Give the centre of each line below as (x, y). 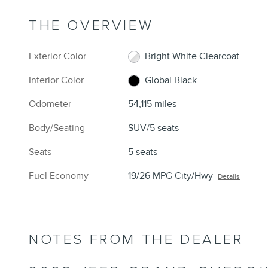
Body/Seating (57, 128)
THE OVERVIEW (91, 25)
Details (229, 176)
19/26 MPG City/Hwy (171, 176)
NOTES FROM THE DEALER (136, 239)
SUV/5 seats (154, 128)
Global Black (171, 80)
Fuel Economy (59, 176)
